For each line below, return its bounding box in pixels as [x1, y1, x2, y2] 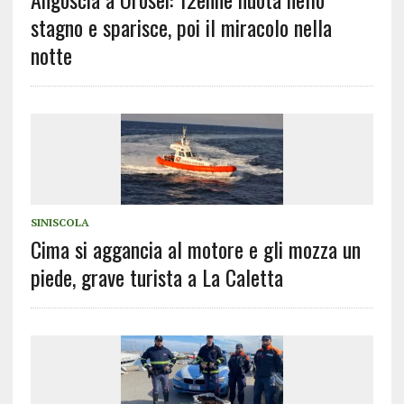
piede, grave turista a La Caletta [30, 261, 283, 294]
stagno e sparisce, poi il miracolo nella [30, 11, 332, 44]
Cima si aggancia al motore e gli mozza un [30, 233, 361, 266]
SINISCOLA [30, 216, 89, 230]
